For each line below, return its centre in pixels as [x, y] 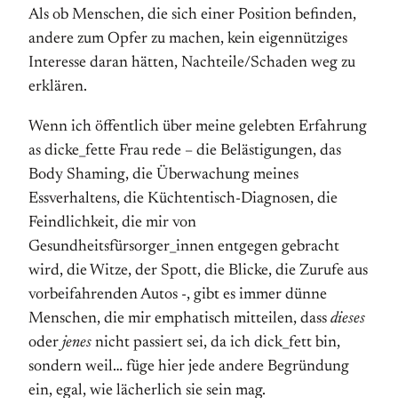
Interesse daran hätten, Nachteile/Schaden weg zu [192, 63]
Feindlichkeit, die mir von [112, 223]
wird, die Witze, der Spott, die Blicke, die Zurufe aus [198, 271]
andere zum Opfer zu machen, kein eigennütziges [188, 39]
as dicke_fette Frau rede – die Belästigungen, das [185, 151]
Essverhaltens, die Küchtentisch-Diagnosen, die [183, 199]
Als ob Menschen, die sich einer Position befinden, [192, 15]
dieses [348, 319]
